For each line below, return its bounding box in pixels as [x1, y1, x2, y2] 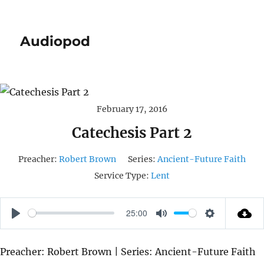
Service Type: [94, 170, 149, 181]
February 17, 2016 [97, 103, 167, 114]
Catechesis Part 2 [72, 123, 192, 142]
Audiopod [20, 33, 91, 49]
